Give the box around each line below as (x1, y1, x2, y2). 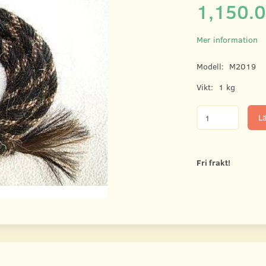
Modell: (196, 61, 226, 72)
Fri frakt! (196, 157, 230, 169)
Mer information (196, 34, 258, 46)
